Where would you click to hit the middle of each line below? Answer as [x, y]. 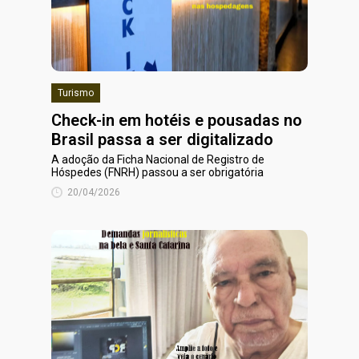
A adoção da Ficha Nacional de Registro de [158, 159]
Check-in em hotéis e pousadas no [177, 120]
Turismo [76, 93]
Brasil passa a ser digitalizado [162, 139]
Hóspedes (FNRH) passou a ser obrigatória [157, 172]
